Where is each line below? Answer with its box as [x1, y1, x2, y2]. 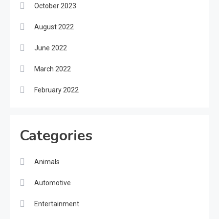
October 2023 [34, 1, 76, 10]
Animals [34, 157, 60, 166]
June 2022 [34, 44, 67, 52]
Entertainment [34, 199, 79, 208]
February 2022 [34, 86, 79, 94]
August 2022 [34, 22, 74, 31]
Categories [20, 125, 92, 146]
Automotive [34, 178, 71, 187]
